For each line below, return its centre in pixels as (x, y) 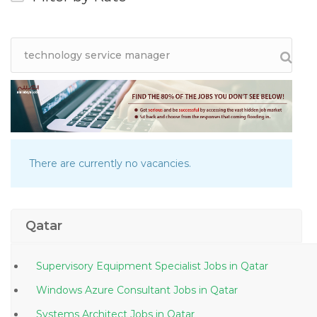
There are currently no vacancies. (110, 164)
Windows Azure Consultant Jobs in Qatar (218, 290)
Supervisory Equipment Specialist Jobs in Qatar (249, 266)
